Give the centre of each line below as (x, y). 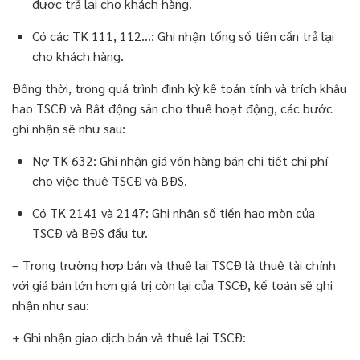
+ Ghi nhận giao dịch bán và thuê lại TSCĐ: (129, 337)
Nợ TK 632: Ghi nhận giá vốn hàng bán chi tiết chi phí (180, 161)
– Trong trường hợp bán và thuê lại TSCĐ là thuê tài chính (174, 265)
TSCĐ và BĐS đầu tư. (90, 233)
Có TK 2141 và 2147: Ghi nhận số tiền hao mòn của (174, 213)
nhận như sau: (51, 305)
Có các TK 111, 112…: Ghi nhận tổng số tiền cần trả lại (183, 36)
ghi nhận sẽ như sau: (69, 129)
